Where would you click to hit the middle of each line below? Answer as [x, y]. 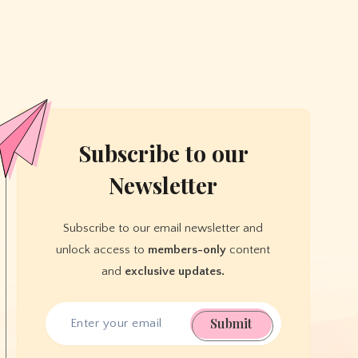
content [249, 249]
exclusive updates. [175, 271]
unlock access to [102, 249]
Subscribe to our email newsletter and [163, 228]
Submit [231, 323]
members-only [187, 249]
